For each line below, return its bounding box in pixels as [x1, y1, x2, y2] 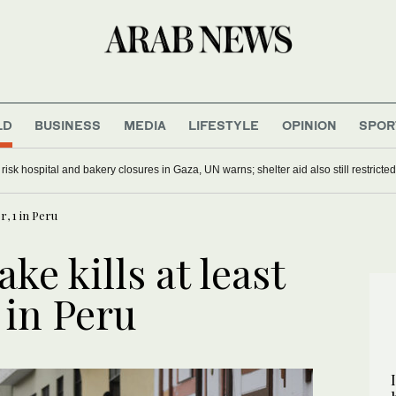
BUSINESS [34, 117, 102, 133]
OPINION [281, 117, 337, 133]
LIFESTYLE [188, 117, 260, 133]
